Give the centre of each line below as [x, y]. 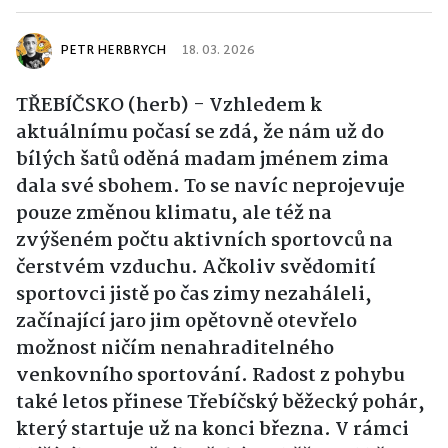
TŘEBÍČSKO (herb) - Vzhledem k [169, 105]
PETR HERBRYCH [113, 50]
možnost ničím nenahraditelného [175, 348]
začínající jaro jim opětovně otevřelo [186, 321]
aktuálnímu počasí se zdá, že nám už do [200, 132]
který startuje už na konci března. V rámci [212, 429]
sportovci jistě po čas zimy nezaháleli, [194, 294]
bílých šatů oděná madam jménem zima [202, 159]
